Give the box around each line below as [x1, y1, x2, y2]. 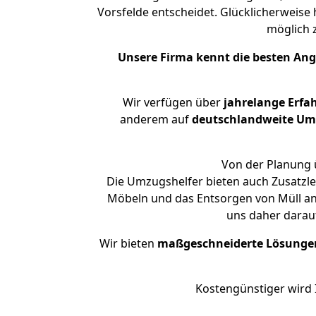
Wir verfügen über [123, 95, 221, 110]
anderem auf [119, 111, 192, 127]
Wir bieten [99, 236, 157, 251]
